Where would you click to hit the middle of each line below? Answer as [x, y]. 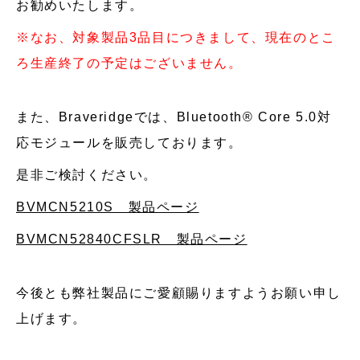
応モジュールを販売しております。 [129, 143]
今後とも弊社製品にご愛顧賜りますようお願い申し [179, 293]
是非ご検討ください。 [87, 175]
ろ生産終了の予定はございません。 [129, 63]
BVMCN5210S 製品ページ [108, 207]
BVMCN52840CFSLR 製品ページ [132, 239]
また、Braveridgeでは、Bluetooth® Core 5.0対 [174, 117]
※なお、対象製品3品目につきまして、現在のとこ [176, 37]
